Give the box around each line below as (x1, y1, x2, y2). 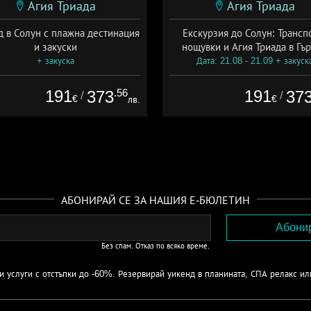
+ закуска (36, 55, 74, 66)
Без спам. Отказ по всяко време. (101, 242, 210, 250)
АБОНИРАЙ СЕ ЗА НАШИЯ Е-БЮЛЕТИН (61, 194, 250, 206)
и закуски (33, 40, 77, 53)
